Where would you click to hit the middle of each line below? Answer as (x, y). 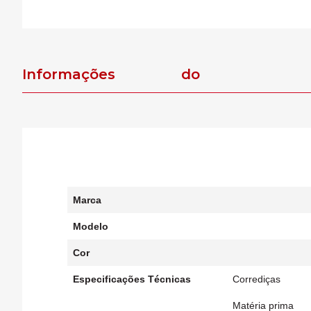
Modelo (91, 226)
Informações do (111, 74)
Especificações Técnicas (132, 279)
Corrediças (257, 279)
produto (52, 110)
